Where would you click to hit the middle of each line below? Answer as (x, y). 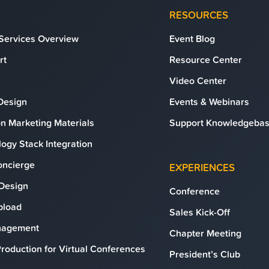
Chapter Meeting (205, 233)
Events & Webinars (209, 101)
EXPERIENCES (202, 168)
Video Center (198, 80)
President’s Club (205, 254)
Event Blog (192, 38)
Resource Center (206, 59)
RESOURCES (199, 15)
